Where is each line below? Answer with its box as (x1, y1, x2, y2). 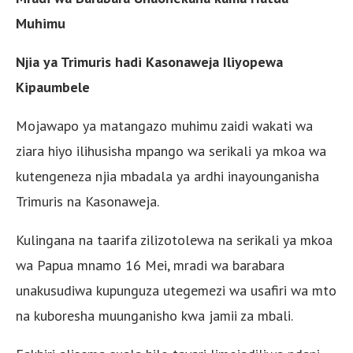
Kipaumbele (16, 77, 90, 96)
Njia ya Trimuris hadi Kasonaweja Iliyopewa (16, 52, 283, 71)
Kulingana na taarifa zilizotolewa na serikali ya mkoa (16, 230, 333, 249)
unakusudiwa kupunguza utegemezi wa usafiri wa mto (16, 281, 336, 299)
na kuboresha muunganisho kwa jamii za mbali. (16, 306, 293, 325)
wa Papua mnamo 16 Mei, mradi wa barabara (16, 255, 284, 274)
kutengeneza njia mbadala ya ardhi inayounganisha (16, 166, 319, 185)
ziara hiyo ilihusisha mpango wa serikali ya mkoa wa (16, 141, 326, 160)
